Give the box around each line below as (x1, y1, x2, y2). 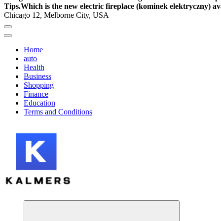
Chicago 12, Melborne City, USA (4, 11, 109, 19)
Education (24, 99, 55, 107)
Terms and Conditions (24, 108, 92, 116)
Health (24, 63, 44, 72)
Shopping (24, 81, 54, 89)
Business (24, 72, 51, 80)
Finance (24, 90, 48, 98)
